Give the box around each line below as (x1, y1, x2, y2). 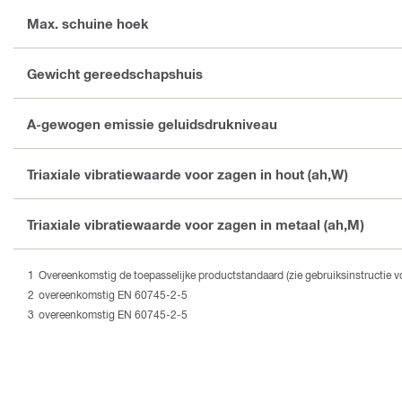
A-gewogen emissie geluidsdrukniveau (27, 115, 277, 132)
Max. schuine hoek (27, 14, 149, 31)
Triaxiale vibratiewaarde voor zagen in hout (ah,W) (27, 165, 351, 182)
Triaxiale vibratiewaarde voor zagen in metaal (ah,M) (27, 215, 367, 232)
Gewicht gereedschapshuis (27, 65, 203, 82)
